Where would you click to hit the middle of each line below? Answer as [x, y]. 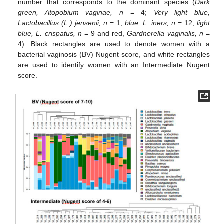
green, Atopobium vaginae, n [71, 13]
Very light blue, [182, 13]
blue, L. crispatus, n [50, 34]
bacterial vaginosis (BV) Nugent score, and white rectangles [114, 55]
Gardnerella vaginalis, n [165, 34]
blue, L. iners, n [150, 23]
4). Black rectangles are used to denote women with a [114, 44]
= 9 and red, [104, 34]
